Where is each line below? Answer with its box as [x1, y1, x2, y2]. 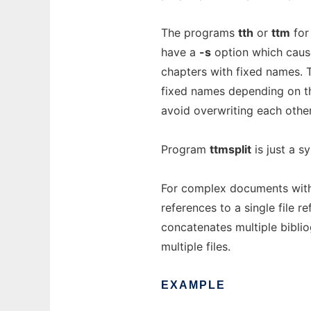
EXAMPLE [161, 279, 226, 291]
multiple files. [161, 239, 230, 253]
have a [161, 45, 199, 59]
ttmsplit [210, 142, 251, 156]
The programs [161, 26, 238, 40]
